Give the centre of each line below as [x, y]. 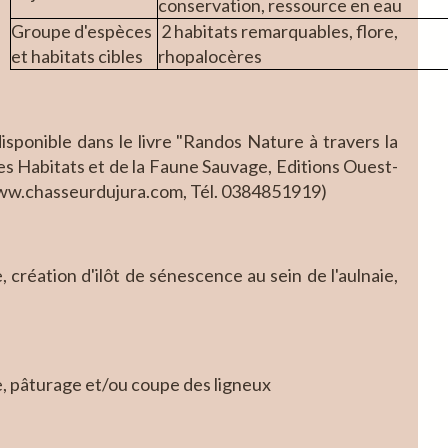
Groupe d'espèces [81, 31]
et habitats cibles [77, 56]
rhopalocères [210, 56]
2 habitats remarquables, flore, [278, 31]
